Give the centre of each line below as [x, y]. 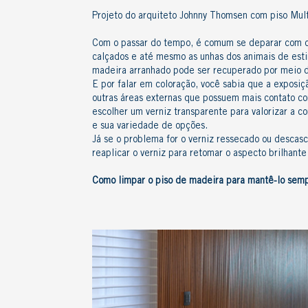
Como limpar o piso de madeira [158, 181]
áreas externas [151, 99]
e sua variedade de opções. [150, 126]
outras [106, 99]
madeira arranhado [131, 71]
